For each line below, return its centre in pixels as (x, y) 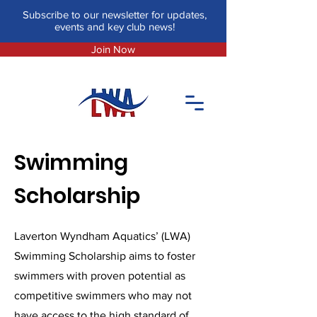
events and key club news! (115, 27)
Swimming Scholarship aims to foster (105, 256)
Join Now (113, 49)
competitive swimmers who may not (103, 295)
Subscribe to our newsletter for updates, (115, 15)
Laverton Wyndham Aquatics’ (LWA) (102, 236)
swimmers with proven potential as (100, 276)
